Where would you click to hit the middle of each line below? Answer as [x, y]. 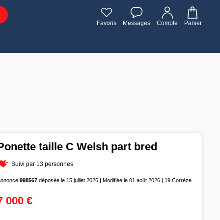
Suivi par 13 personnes [42, 164]
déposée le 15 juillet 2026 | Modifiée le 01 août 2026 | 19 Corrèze [115, 180]
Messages [137, 23]
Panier [193, 23]
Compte [167, 23]
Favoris [107, 23]
